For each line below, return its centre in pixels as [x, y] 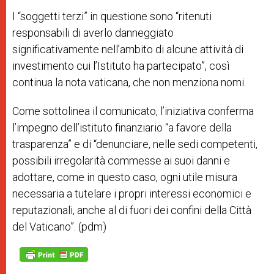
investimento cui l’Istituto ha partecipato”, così [121, 65]
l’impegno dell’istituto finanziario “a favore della [122, 127]
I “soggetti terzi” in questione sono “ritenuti [112, 16]
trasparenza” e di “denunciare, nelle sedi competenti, [135, 144]
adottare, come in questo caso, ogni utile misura [125, 177]
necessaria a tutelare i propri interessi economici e [132, 193]
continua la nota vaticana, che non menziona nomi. [129, 82]
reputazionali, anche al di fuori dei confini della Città [132, 210]
